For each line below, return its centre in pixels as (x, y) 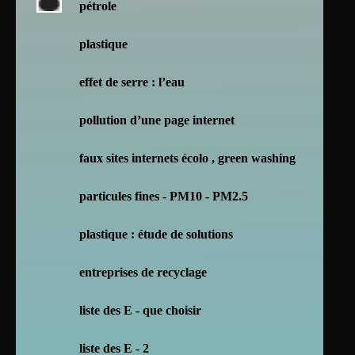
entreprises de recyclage (143, 272)
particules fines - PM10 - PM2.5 (164, 196)
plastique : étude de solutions (156, 234)
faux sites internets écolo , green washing (187, 158)
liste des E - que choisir (140, 310)
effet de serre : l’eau (132, 82)
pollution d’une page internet (157, 120)
